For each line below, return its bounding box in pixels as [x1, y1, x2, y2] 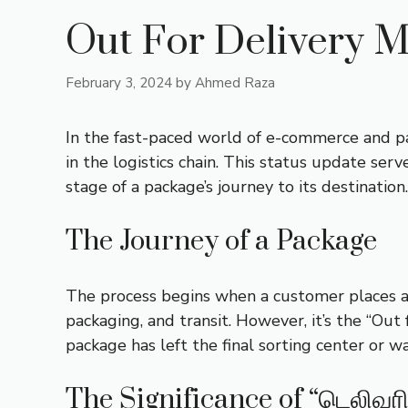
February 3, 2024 [66, 73, 172, 92]
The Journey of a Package [66, 223, 377, 259]
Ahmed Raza [195, 73, 275, 92]
